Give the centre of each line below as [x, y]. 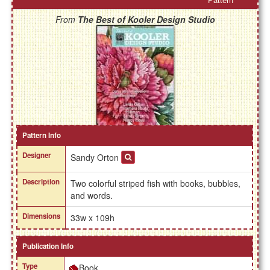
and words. [92, 196]
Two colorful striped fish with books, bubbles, [156, 184]
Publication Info [48, 246]
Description [41, 182]
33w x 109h [93, 218]
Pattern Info [42, 136]
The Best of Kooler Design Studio [146, 20]
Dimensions [42, 216]
